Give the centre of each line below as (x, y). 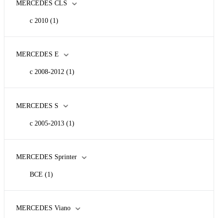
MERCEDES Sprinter (46, 157)
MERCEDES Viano (43, 208)
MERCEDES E (37, 54)
